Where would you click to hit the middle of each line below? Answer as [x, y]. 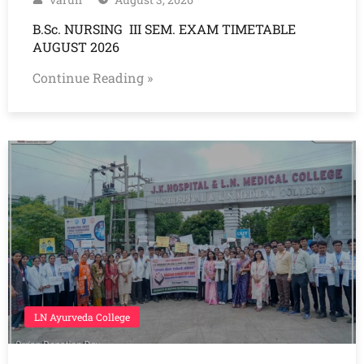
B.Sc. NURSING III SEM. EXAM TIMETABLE [164, 29]
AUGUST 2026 [78, 47]
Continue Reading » [93, 78]
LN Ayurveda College [82, 317]
